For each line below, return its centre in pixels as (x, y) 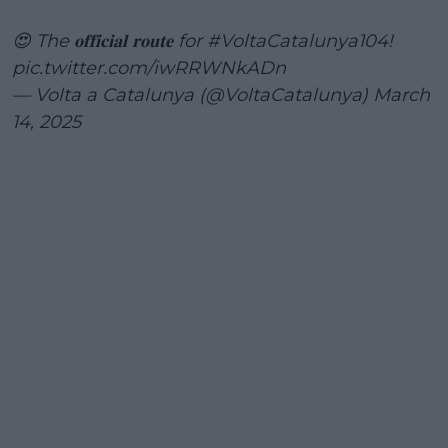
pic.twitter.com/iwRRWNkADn (149, 68)
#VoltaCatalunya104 (297, 41)
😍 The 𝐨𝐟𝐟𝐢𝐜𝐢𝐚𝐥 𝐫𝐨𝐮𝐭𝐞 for (109, 41)
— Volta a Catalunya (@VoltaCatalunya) (192, 95)
